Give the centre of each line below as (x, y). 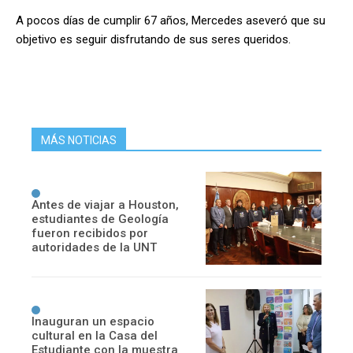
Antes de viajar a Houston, (105, 204)
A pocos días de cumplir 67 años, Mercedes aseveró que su (171, 21)
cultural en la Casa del (95, 336)
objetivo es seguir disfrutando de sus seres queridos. (153, 40)
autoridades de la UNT (94, 247)
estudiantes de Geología (100, 219)
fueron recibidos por (90, 233)
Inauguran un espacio (93, 322)
